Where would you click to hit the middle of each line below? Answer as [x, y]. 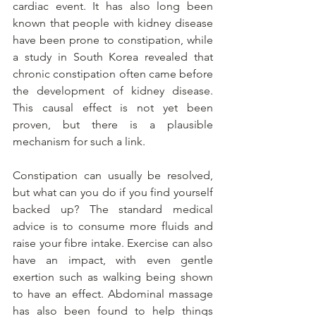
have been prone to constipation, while [113, 40]
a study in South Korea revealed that [113, 57]
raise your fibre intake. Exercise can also [113, 243]
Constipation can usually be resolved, [113, 176]
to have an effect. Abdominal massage [113, 294]
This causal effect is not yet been [113, 108]
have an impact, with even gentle [113, 260]
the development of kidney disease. [113, 91]
